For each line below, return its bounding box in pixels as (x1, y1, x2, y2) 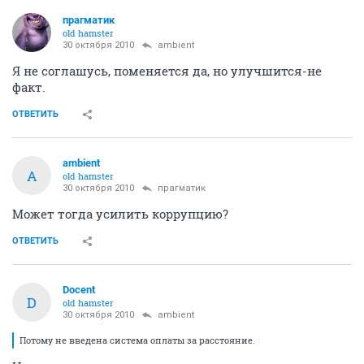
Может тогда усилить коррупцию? (12, 206, 228, 223)
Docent (63, 284, 95, 297)
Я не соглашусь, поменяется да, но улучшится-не (12, 63, 322, 80)
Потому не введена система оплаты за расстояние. (19, 334, 255, 347)
